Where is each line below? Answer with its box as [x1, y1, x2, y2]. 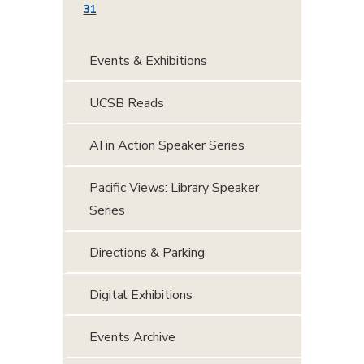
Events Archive [89, 327, 175, 346]
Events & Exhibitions [89, 51, 207, 70]
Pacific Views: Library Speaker [89, 178, 259, 197]
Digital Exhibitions [89, 285, 193, 304]
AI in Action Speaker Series [89, 136, 245, 154]
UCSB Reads [89, 93, 164, 112]
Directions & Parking [89, 243, 205, 262]
